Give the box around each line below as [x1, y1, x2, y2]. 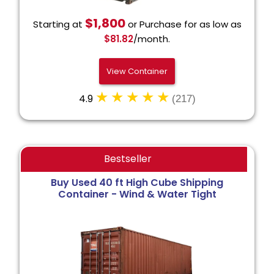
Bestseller [104, 152, 152, 166]
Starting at [32, 18, 85, 31]
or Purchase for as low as [125, 18, 242, 31]
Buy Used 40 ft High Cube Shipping [51, 176, 223, 190]
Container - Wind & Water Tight [57, 187, 217, 202]
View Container [106, 65, 168, 78]
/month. [133, 32, 170, 46]
